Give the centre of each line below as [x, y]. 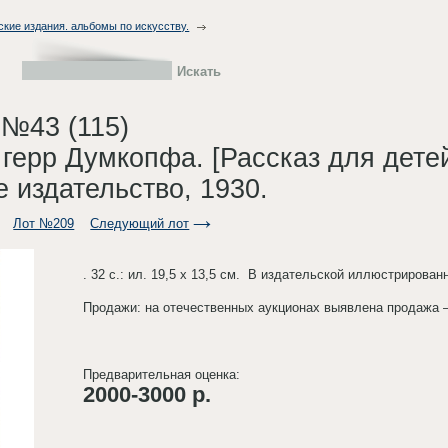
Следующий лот [140, 223]
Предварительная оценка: [162, 374]
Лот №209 [44, 223]
